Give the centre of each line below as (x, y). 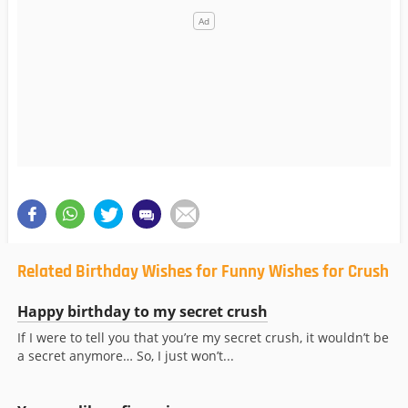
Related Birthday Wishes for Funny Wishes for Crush (203, 272)
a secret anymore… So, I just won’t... (126, 356)
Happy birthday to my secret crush (143, 312)
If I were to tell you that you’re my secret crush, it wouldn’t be (203, 338)
